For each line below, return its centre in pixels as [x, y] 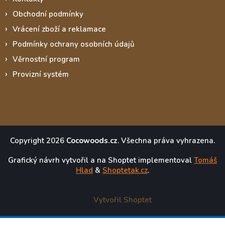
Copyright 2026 [38, 140]
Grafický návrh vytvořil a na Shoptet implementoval [100, 160]
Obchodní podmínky [48, 14]
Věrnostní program [46, 59]
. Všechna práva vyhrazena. [166, 140]
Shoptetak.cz [125, 170]
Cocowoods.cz [92, 140]
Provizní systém [41, 74]
